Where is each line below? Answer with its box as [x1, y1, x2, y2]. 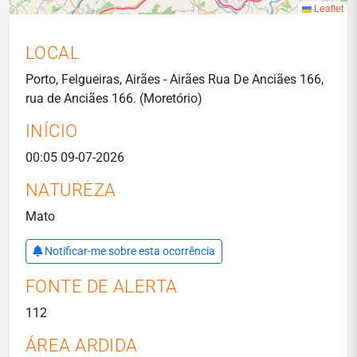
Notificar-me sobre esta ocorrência [45, 245, 215, 257]
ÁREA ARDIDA [25, 335, 138, 355]
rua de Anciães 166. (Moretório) [25, 91, 202, 106]
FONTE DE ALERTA [25, 277, 178, 296]
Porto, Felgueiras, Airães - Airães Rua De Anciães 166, [25, 72, 324, 87]
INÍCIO [25, 121, 78, 141]
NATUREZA [25, 180, 116, 200]
